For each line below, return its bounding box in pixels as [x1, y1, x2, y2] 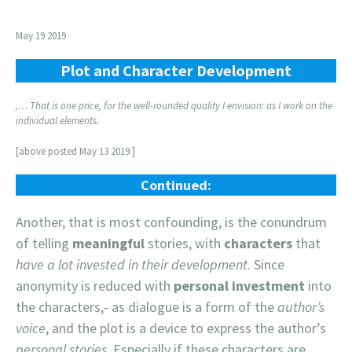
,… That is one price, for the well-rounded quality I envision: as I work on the [16, 98, 332, 112]
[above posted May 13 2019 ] [16, 144, 135, 158]
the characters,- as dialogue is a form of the [16, 297, 277, 316]
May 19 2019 [16, 28, 66, 42]
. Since [247, 255, 284, 273]
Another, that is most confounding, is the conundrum [16, 212, 327, 231]
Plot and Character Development [60, 60, 291, 80]
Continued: [141, 175, 211, 194]
